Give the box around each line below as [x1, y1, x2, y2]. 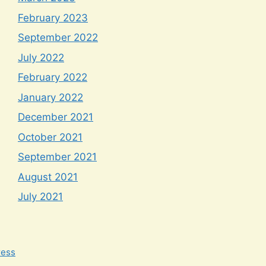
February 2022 [18, 71, 87, 84]
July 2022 [18, 51, 64, 64]
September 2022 [18, 31, 98, 44]
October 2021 [18, 131, 83, 143]
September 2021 [18, 151, 97, 163]
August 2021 [18, 170, 78, 183]
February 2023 [18, 11, 88, 24]
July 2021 [18, 191, 63, 203]
